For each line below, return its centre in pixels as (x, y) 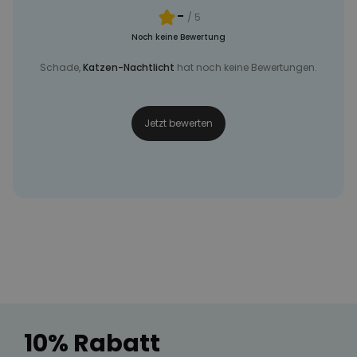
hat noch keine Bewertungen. (246, 68)
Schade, (61, 68)
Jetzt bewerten (178, 124)
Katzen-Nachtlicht (129, 68)
